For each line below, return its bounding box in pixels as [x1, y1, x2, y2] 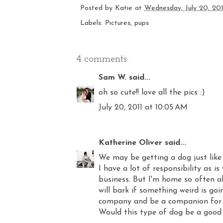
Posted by [80, 4, 115, 12]
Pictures [105, 19, 130, 27]
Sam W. [99, 73, 126, 82]
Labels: [80, 19, 105, 27]
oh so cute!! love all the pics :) [99, 88, 205, 97]
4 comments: [76, 54, 129, 64]
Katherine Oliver [99, 138, 162, 147]
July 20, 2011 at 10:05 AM [99, 103, 188, 111]
